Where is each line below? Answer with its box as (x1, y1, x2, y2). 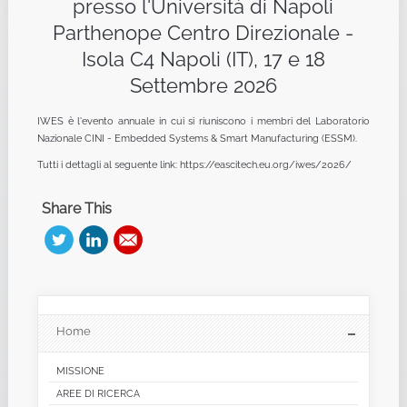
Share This (41, 200, 112, 217)
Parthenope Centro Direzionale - (53, 21, 354, 45)
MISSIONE (55, 364, 104, 377)
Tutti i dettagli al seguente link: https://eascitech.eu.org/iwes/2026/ (36, 158, 352, 171)
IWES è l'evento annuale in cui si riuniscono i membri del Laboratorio (36, 114, 371, 127)
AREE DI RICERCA (55, 387, 140, 400)
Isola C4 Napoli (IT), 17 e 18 (81, 47, 325, 71)
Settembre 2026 (129, 74, 277, 97)
